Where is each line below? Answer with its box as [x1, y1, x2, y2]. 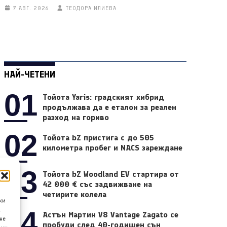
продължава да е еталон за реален [43, 102, 177, 112]
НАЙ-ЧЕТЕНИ [4, 68, 55, 80]
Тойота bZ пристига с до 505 [43, 133, 155, 143]
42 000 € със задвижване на [43, 179, 153, 190]
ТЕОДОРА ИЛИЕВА [66, 5, 117, 12]
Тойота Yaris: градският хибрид [43, 92, 165, 102]
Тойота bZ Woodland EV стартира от [43, 169, 179, 179]
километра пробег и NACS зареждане [43, 143, 183, 153]
